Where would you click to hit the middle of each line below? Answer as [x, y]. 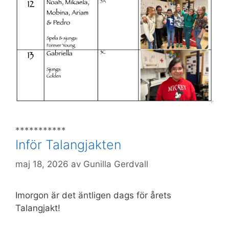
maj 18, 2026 [42, 164]
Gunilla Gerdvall [116, 164]
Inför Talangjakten [68, 144]
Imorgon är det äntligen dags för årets [93, 196]
